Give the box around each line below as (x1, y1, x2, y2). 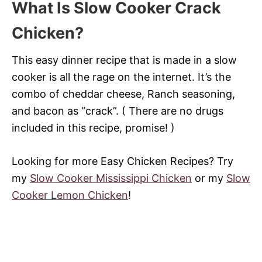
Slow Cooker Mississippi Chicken (30, 171, 192, 184)
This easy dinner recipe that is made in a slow (12, 53, 237, 66)
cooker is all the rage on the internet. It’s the (12, 70, 231, 83)
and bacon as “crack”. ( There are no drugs (12, 104, 223, 117)
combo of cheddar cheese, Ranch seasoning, (12, 87, 235, 100)
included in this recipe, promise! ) (12, 121, 175, 134)
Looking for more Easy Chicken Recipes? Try (12, 154, 233, 167)
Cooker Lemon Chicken (12, 188, 128, 201)
